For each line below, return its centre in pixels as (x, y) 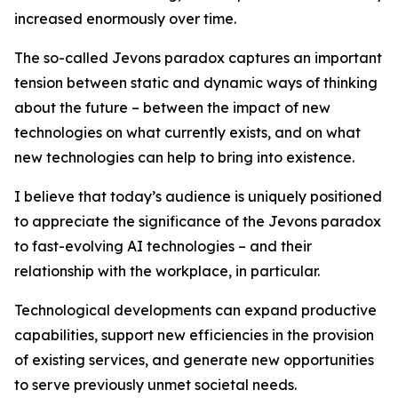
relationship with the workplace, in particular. (167, 271)
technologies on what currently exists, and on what (187, 132)
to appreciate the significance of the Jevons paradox (198, 221)
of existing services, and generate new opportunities (194, 360)
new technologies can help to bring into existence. (184, 157)
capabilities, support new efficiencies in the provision (194, 335)
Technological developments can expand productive (195, 310)
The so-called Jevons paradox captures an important (198, 58)
